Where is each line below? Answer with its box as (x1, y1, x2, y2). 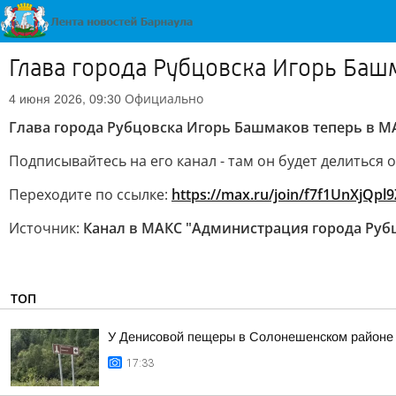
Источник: (9, 218, 83, 238)
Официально (125, 90, 203, 107)
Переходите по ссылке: (9, 185, 171, 204)
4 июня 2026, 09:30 (9, 92, 121, 106)
